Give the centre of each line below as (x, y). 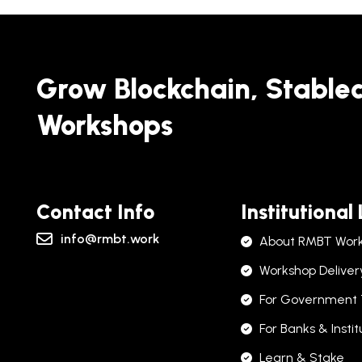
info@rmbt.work (109, 239)
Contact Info (95, 212)
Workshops (104, 125)
